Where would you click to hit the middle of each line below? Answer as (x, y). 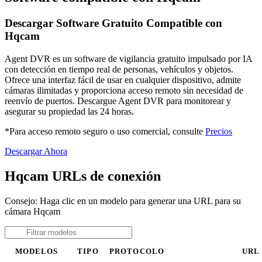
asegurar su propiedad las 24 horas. (69, 111)
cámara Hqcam (32, 211)
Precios (219, 131)
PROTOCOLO (137, 251)
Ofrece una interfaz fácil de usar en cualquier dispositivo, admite (123, 80)
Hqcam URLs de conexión (83, 176)
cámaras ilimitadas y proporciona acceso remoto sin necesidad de (124, 90)
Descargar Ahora (36, 151)
